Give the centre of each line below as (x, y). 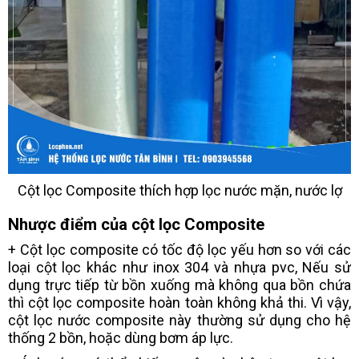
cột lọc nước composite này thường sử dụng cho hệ (179, 320)
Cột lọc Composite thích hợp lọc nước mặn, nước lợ (179, 190)
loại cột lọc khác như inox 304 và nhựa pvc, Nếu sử (179, 267)
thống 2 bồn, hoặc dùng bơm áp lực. (121, 337)
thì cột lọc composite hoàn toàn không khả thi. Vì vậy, (179, 302)
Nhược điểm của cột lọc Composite (136, 224)
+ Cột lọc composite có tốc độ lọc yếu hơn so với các (179, 249)
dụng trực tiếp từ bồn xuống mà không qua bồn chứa (179, 284)
